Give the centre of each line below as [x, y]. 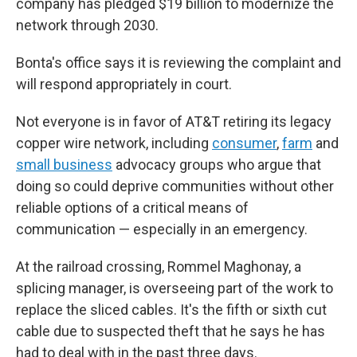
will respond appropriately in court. [124, 84]
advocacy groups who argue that [217, 165]
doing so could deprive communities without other [175, 186]
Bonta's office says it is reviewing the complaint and [178, 63]
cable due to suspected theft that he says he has [171, 331]
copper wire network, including [114, 143]
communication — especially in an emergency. [162, 229]
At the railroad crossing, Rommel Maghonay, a [159, 267]
